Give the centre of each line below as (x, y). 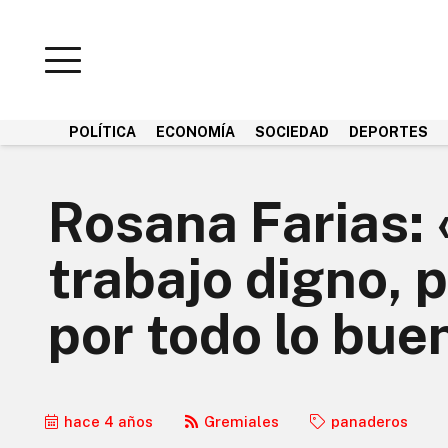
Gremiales (241, 421)
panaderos (370, 421)
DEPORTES (388, 132)
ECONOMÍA (195, 132)
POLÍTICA (102, 132)
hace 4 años (108, 421)
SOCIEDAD (292, 132)
